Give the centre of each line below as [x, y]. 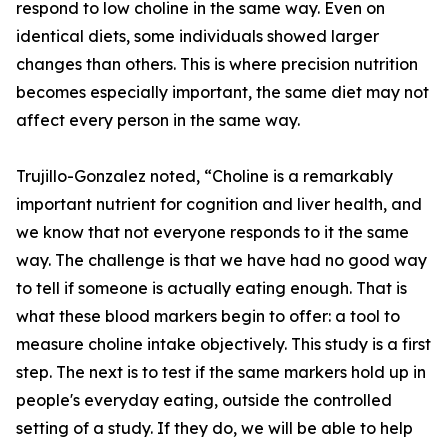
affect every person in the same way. [158, 120]
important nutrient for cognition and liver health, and [219, 204]
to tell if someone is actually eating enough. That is [211, 288]
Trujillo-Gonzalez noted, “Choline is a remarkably [204, 176]
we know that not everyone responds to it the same [212, 232]
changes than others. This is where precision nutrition [217, 64]
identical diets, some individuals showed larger [197, 36]
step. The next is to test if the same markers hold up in [221, 372]
